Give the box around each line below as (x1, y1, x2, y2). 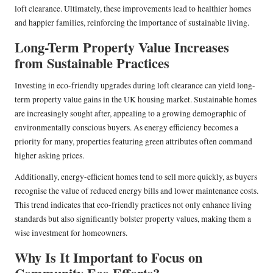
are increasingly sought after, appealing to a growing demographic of (15, 107, 246, 119)
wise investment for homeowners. (15, 227, 127, 238)
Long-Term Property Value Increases (15, 37, 229, 57)
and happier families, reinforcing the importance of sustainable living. (15, 16, 249, 28)
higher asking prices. (15, 149, 84, 161)
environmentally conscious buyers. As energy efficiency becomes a (15, 121, 238, 133)
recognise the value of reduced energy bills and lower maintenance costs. (15, 185, 258, 196)
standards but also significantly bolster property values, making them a (15, 213, 251, 224)
